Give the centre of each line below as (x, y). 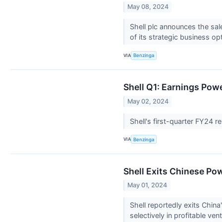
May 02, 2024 (148, 101)
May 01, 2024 (147, 185)
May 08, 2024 (148, 7)
